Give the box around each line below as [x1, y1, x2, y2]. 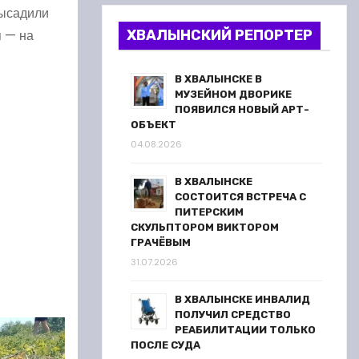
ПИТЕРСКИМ [175, 206, 244, 218]
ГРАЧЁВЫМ [131, 236, 191, 248]
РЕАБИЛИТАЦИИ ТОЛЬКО [175, 324, 316, 336]
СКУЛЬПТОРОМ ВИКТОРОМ [131, 221, 279, 233]
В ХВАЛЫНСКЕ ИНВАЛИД [175, 293, 310, 305]
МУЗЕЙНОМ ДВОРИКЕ [175, 88, 292, 100]
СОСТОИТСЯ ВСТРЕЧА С [175, 191, 306, 203]
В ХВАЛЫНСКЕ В [175, 73, 262, 85]
